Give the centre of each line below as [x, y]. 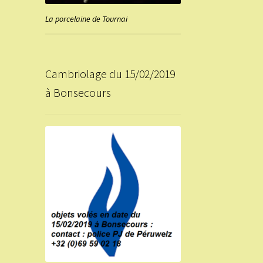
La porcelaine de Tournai [86, 18]
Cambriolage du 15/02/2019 [110, 74]
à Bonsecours [78, 93]
